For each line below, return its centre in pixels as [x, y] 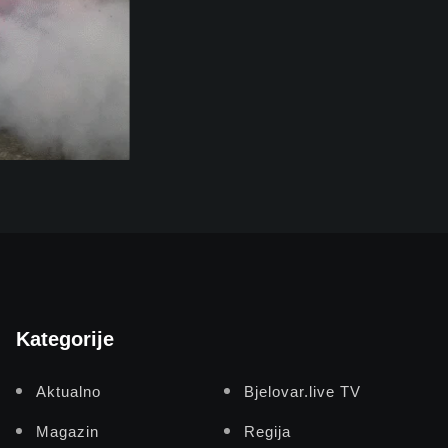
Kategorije [65, 338]
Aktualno [68, 391]
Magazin [67, 431]
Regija [267, 431]
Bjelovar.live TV [302, 391]
